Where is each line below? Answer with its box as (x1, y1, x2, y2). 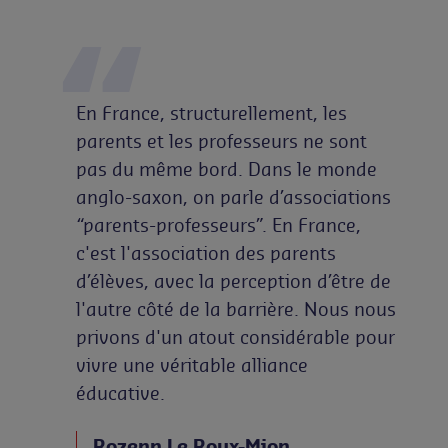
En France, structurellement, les (76, 100, 347, 125)
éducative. (76, 380, 165, 405)
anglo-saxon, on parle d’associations (76, 184, 391, 209)
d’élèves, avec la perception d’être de (76, 268, 391, 293)
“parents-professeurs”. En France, (76, 212, 361, 237)
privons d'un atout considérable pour (76, 324, 395, 349)
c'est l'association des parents (76, 240, 336, 265)
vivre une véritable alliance (76, 352, 308, 377)
